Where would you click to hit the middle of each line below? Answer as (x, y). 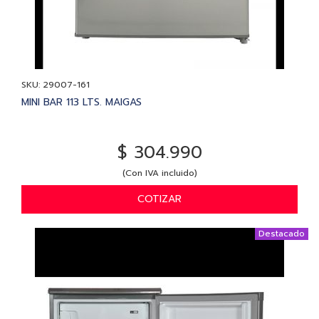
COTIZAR (159, 199)
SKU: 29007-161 (56, 84)
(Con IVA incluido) (159, 173)
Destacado (282, 233)
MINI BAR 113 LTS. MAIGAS (82, 102)
